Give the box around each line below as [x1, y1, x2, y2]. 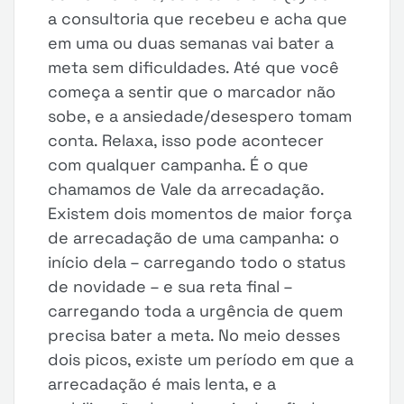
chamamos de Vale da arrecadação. [48, 179, 325, 199]
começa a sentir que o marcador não [48, 81, 336, 102]
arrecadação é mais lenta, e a [48, 373, 277, 394]
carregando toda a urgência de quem [48, 300, 344, 321]
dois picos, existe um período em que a [48, 349, 354, 370]
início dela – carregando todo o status [48, 252, 346, 272]
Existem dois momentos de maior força [48, 203, 353, 224]
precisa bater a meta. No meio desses [48, 325, 341, 345]
